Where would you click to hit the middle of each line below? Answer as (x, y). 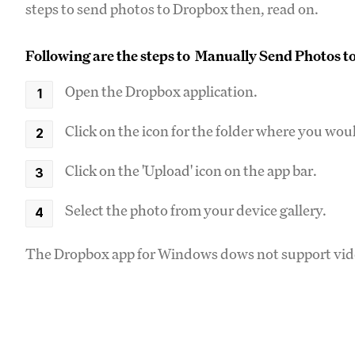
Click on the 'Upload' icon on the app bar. (191, 170)
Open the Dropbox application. (161, 91)
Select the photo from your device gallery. (196, 210)
